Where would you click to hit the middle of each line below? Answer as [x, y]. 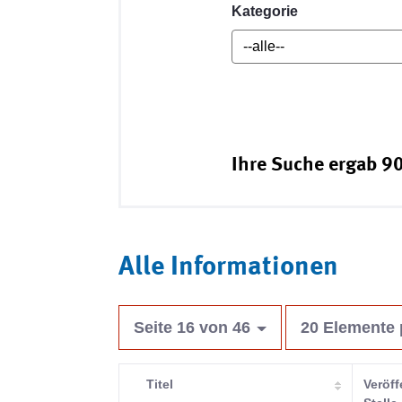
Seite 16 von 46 [192, 328]
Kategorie [265, 11]
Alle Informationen [228, 267]
